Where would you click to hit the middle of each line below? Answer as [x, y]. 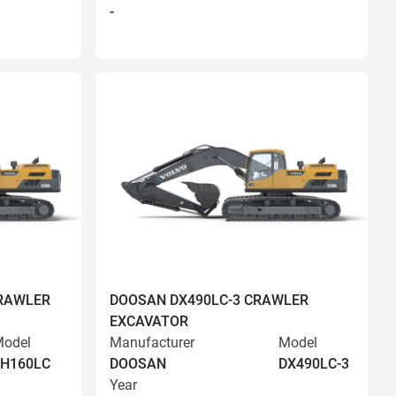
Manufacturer [152, 343]
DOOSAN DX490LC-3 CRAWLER [209, 300]
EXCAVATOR [149, 321]
